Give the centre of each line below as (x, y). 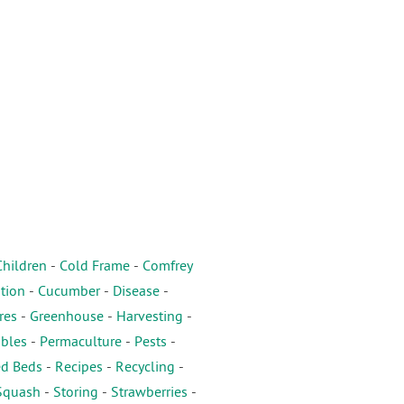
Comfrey (167, 267)
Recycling (145, 368)
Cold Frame (94, 267)
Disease (136, 293)
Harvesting (149, 318)
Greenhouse (66, 318)
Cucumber (69, 293)
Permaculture (80, 343)
